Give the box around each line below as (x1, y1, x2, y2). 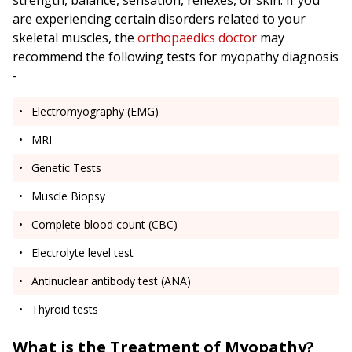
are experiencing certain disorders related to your (13, 10, 306, 28)
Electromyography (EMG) (31, 104, 159, 119)
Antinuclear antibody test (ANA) (31, 273, 191, 289)
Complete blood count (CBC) (31, 217, 178, 233)
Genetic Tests (31, 160, 101, 176)
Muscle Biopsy (31, 189, 105, 204)
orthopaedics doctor (137, 29, 257, 47)
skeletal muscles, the (13, 29, 137, 47)
